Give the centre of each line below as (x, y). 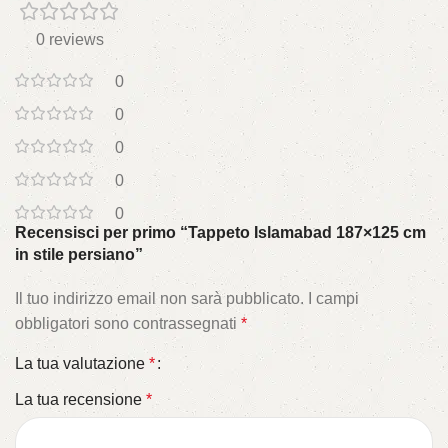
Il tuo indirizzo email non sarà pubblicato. (159, 299)
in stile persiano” (79, 255)
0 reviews (69, 40)
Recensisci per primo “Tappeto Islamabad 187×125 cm (220, 233)
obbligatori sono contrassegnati (128, 324)
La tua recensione (80, 400)
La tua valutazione (82, 364)
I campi (333, 299)
